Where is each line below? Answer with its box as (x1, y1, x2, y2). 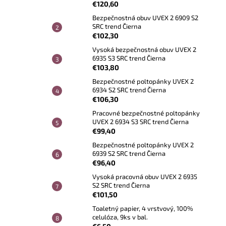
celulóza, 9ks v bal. (92, 213, 148, 221)
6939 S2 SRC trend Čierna (92, 149, 165, 158)
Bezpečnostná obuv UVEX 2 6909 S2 (92, 14, 198, 22)
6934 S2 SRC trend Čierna (92, 86, 166, 94)
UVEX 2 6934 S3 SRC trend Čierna (92, 118, 189, 126)
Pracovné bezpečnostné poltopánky (92, 109, 200, 118)
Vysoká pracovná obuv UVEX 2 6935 (92, 173, 197, 181)
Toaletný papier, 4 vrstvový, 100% (92, 204, 193, 213)
